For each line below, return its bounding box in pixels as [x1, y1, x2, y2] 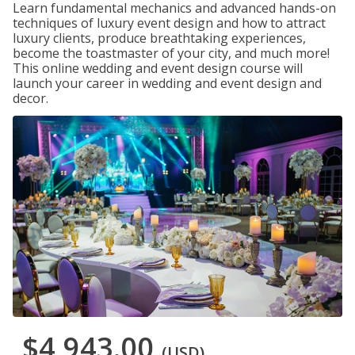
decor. [13, 90, 48, 107]
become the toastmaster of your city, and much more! [13, 44, 330, 62]
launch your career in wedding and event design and [13, 74, 322, 92]
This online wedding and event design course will [13, 59, 303, 77]
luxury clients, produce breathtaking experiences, [13, 29, 306, 47]
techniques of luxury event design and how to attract [13, 14, 326, 32]
